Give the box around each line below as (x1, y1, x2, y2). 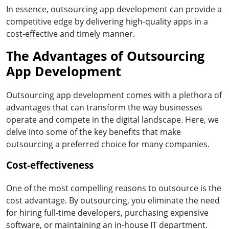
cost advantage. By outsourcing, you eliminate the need (6, 194, 220, 206)
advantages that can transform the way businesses (6, 101, 202, 113)
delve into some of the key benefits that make (6, 126, 181, 138)
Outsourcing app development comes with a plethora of (6, 89, 222, 101)
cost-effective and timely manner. (6, 28, 135, 39)
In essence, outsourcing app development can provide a (6, 3, 222, 15)
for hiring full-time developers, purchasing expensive (6, 207, 209, 218)
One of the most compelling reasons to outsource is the (6, 182, 221, 194)
